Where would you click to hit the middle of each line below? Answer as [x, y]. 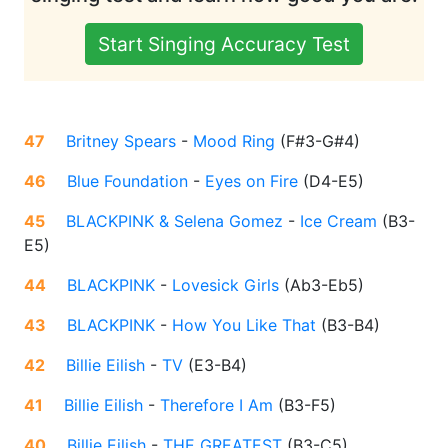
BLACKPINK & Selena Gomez [174, 221]
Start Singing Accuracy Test [224, 44]
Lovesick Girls [225, 285]
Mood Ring [234, 141]
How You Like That [244, 325]
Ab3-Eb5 [324, 285]
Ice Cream [338, 221]
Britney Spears [121, 141]
